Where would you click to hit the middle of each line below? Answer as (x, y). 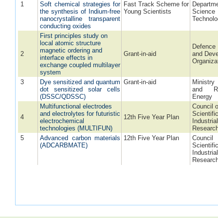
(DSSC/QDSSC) (63, 96)
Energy (202, 96)
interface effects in (66, 57)
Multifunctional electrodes (76, 106)
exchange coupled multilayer (80, 65)
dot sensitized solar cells (80, 89)
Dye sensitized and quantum (80, 82)
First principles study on (74, 36)
